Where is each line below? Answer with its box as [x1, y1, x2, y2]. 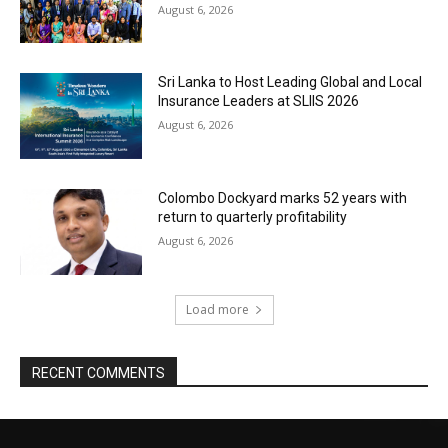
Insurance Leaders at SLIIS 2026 [158, 93, 360, 110]
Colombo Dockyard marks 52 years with [158, 190, 408, 207]
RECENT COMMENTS [32, 364, 165, 381]
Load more [185, 300, 249, 318]
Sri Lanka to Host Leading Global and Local [158, 74, 423, 91]
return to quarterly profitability [158, 209, 348, 226]
